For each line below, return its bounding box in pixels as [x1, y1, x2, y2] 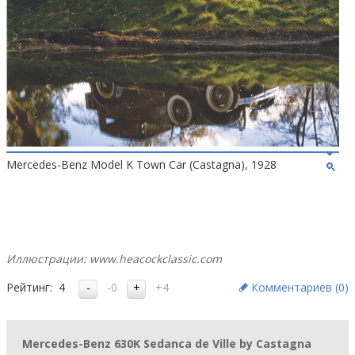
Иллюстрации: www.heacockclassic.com [6, 251, 222, 266]
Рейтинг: [6, 280, 52, 295]
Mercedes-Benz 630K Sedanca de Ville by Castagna [22, 336, 311, 351]
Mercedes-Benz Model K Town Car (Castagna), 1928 [6, 157, 277, 172]
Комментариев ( [251, 280, 338, 295]
